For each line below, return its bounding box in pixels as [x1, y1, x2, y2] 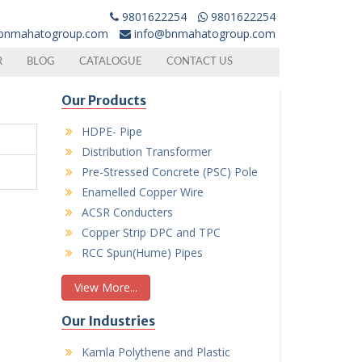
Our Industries [61, 312, 155, 329]
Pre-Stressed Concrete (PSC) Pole [82, 163, 258, 179]
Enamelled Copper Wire [82, 183, 204, 200]
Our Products [61, 91, 146, 108]
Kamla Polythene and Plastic [82, 343, 230, 360]
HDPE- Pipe [82, 123, 142, 139]
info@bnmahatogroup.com [134, 26, 276, 41]
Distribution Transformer [82, 143, 212, 159]
